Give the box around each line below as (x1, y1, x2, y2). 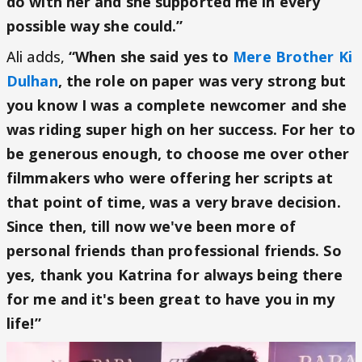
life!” (6, 313, 41, 333)
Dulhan (6, 70, 58, 90)
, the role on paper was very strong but (57, 70, 347, 90)
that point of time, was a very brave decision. (6, 192, 341, 212)
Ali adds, (6, 46, 69, 66)
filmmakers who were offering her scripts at (6, 167, 334, 187)
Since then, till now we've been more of (6, 216, 296, 236)
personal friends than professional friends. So (6, 240, 342, 260)
